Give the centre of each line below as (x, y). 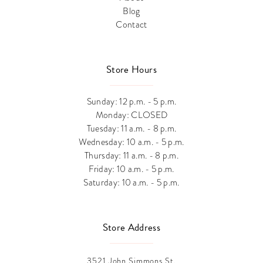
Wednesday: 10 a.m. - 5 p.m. (131, 142)
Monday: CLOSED (131, 115)
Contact (131, 25)
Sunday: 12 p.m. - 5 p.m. (131, 102)
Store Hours (131, 70)
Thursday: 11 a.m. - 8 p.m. (131, 156)
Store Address (131, 228)
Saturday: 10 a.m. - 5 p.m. (131, 183)
